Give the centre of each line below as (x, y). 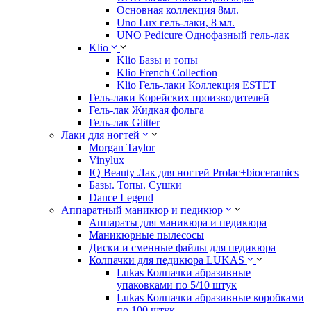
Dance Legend (121, 197)
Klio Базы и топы (157, 60)
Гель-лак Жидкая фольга (146, 110)
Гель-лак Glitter (124, 123)
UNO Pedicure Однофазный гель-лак (203, 35)
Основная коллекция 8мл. (178, 10)
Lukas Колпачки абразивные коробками (210, 297)
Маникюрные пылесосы (146, 235)
